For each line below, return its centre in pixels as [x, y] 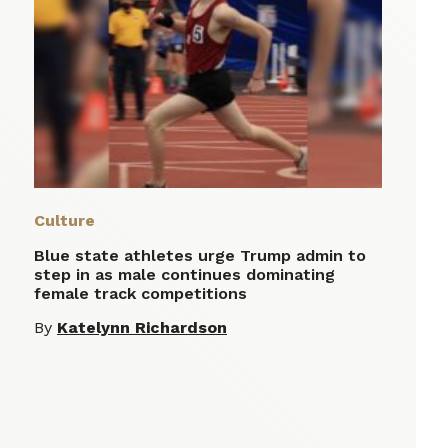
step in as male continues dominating [184, 275]
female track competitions [140, 294]
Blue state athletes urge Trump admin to [200, 256]
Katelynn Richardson [142, 328]
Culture [64, 221]
